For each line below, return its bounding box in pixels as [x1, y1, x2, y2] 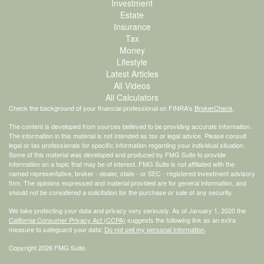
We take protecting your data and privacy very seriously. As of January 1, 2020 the [9, 205, 246, 215]
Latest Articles [105, 67, 159, 80]
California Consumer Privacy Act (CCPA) [9, 214, 126, 225]
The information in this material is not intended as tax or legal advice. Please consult [9, 130, 246, 140]
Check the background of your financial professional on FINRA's [9, 103, 194, 113]
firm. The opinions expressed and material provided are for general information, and [9, 177, 246, 187]
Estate [120, 8, 144, 21]
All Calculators [105, 91, 159, 103]
